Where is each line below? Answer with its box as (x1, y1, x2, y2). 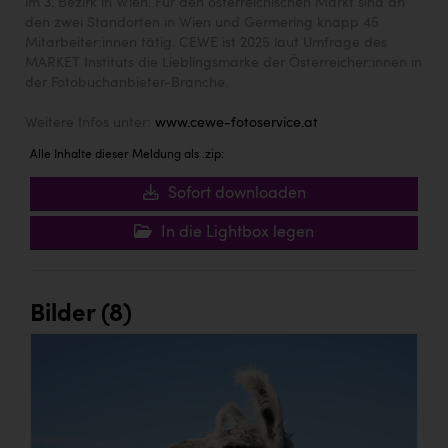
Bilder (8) (30, 303, 132, 328)
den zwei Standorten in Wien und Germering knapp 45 (25, 16, 379, 31)
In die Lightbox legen (157, 225, 314, 242)
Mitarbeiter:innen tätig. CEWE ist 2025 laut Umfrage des (25, 36, 387, 51)
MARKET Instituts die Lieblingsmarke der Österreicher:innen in (25, 56, 422, 71)
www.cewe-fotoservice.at (155, 116, 318, 131)
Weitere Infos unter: (25, 116, 155, 131)
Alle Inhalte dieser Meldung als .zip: (30, 149, 224, 162)
